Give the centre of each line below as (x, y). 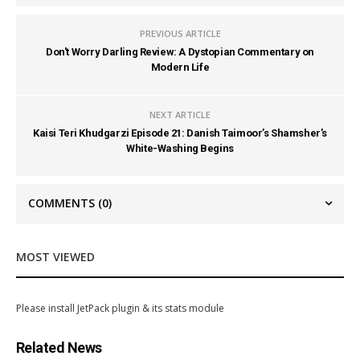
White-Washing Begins (180, 148)
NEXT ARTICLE (180, 114)
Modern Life (180, 67)
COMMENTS (63, 202)
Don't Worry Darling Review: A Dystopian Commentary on (180, 51)
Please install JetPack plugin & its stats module (120, 308)
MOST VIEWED (55, 256)
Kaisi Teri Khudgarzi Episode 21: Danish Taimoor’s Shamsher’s (180, 133)
